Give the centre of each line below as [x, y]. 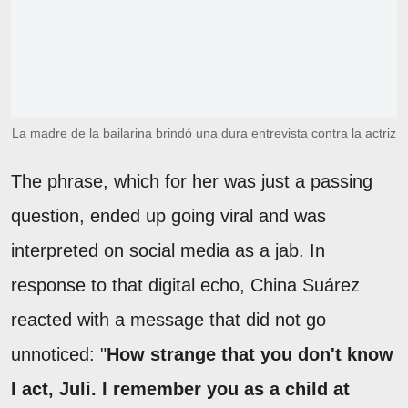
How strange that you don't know [250, 354]
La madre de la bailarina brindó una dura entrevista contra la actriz [204, 133]
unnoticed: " [59, 354]
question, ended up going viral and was [168, 215]
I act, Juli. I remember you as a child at [180, 388]
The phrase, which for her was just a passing [192, 181]
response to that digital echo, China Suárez [185, 285]
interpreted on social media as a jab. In [168, 250]
